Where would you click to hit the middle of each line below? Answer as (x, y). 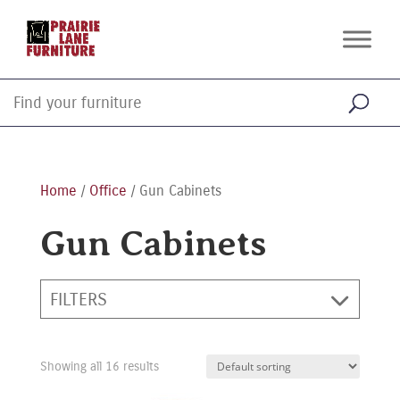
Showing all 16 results (99, 367)
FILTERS (78, 299)
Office (108, 191)
